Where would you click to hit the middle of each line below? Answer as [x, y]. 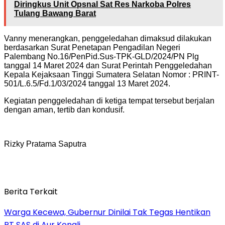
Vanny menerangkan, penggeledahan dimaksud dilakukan [108, 38]
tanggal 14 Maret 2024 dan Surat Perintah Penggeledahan [108, 65]
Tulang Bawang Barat [55, 13]
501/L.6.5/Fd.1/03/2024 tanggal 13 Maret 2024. [87, 83]
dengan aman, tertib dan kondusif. [64, 109]
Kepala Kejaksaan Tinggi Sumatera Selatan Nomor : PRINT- [111, 74]
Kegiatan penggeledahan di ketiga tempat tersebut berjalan [109, 100]
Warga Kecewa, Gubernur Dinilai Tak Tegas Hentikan [107, 212]
